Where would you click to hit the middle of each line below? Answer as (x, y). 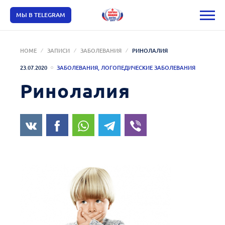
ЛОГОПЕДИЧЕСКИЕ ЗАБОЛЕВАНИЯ (148, 68)
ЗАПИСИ (59, 50)
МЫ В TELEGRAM (41, 15)
